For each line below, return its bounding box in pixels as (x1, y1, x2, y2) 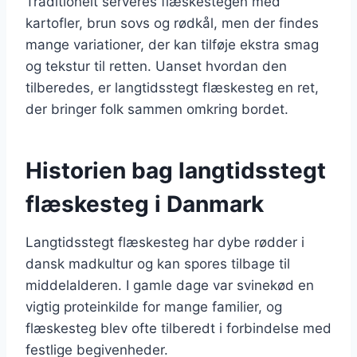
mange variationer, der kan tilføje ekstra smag (25, 36, 319, 53)
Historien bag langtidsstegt (25, 156, 326, 184)
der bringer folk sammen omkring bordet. (25, 100, 288, 117)
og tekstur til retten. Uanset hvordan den (25, 57, 287, 74)
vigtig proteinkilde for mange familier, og (25, 298, 282, 315)
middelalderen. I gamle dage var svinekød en (25, 277, 314, 293)
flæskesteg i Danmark (25, 190, 264, 218)
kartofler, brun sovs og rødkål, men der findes (25, 14, 319, 31)
